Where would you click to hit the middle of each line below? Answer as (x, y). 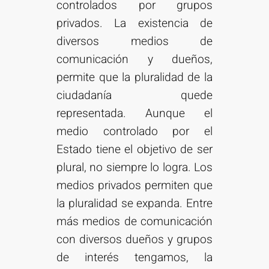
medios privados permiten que (134, 186)
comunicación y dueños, (134, 60)
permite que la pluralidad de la (134, 78)
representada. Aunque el (134, 114)
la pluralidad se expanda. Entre (134, 204)
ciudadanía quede (134, 96)
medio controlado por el (134, 132)
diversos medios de (134, 42)
